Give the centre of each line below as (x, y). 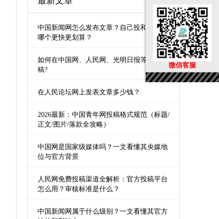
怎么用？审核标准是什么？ (79, 189)
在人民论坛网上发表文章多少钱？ (89, 92)
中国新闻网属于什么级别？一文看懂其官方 (103, 211)
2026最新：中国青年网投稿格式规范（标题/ (104, 115)
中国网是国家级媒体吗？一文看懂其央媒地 (103, 147)
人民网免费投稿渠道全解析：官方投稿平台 (103, 179)
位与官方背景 (58, 157)
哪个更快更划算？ (65, 37)
